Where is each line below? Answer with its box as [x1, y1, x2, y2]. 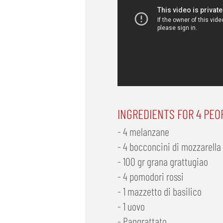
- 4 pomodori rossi [117, 170, 184, 183]
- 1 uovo [117, 200, 145, 213]
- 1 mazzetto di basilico [117, 185, 202, 198]
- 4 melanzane [117, 125, 169, 138]
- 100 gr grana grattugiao [117, 155, 208, 168]
